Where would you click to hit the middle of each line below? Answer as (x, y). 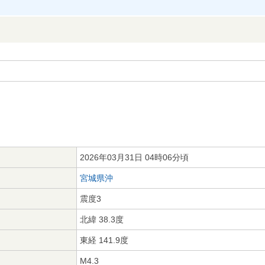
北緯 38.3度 (102, 219)
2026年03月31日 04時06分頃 (134, 157)
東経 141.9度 (104, 240)
